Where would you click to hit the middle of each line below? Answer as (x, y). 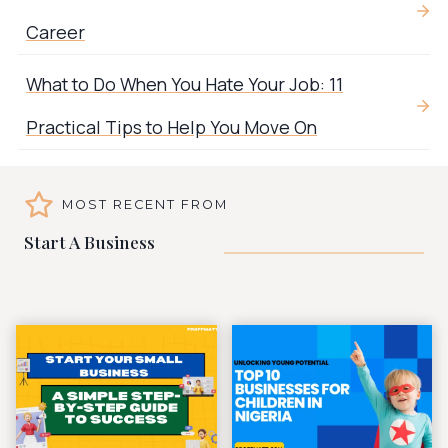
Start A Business (89, 242)
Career (55, 32)
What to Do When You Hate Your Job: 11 (184, 84)
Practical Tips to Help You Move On (171, 127)
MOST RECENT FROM (145, 205)
